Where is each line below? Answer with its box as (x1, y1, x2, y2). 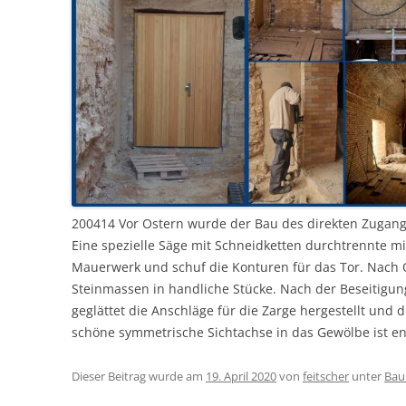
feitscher (303, 367, 350, 384)
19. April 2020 (206, 367, 277, 384)
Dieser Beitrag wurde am (72, 367, 207, 384)
